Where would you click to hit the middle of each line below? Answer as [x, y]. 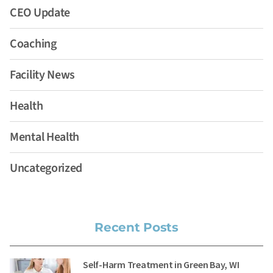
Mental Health [45, 137]
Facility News [43, 75]
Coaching [33, 44]
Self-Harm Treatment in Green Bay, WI [161, 264]
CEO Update [40, 12]
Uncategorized [46, 168]
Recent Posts [136, 227]
